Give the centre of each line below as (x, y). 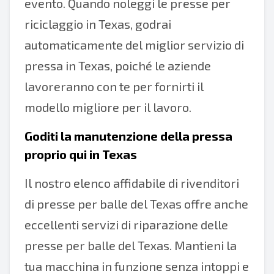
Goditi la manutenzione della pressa (128, 136)
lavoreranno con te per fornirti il (114, 86)
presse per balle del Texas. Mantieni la (131, 245)
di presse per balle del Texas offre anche (136, 204)
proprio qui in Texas (81, 154)
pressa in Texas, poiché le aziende (118, 65)
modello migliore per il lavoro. (108, 107)
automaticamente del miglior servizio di (134, 45)
